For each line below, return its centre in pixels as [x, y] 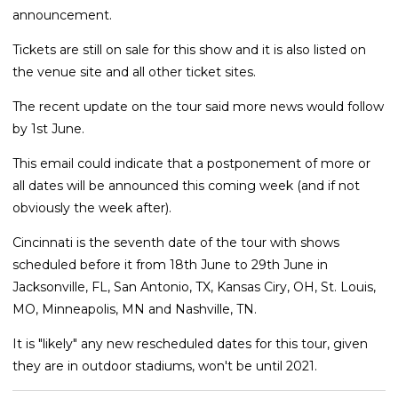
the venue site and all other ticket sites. [134, 72]
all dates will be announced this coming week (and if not [186, 185]
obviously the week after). [92, 207]
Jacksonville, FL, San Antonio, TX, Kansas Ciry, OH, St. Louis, [194, 287]
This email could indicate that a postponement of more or [191, 163]
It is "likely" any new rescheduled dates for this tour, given [190, 343]
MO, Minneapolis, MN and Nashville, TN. [135, 309]
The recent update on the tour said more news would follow [198, 106]
